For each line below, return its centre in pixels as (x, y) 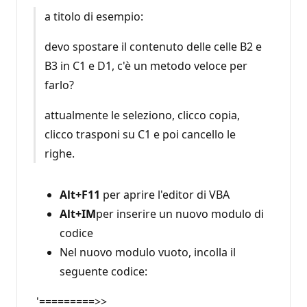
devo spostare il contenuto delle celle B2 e (153, 46)
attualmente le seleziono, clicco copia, (142, 115)
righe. (59, 153)
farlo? (59, 85)
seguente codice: (103, 271)
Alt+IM (78, 213)
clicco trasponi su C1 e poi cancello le (140, 134)
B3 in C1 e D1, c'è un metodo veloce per (146, 65)
